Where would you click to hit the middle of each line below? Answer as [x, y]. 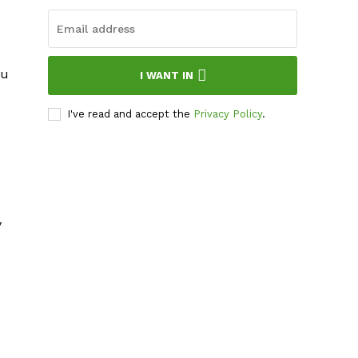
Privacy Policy [228, 114]
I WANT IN [166, 76]
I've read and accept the [131, 114]
